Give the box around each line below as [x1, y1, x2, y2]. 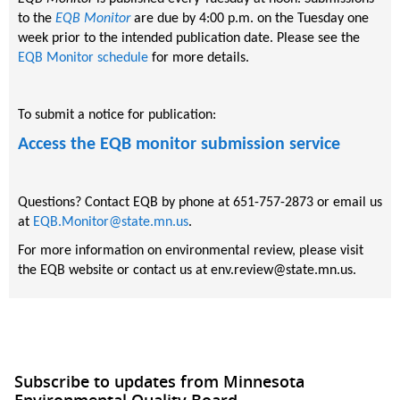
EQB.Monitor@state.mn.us [33, 214, 188, 229]
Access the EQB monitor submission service [18, 135, 340, 154]
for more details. [148, 50, 249, 65]
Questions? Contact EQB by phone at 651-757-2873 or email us [18, 195, 382, 210]
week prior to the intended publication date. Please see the [18, 30, 360, 46]
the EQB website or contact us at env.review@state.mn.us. [18, 262, 356, 278]
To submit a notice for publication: [18, 107, 216, 122]
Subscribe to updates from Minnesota [14, 370, 304, 392]
